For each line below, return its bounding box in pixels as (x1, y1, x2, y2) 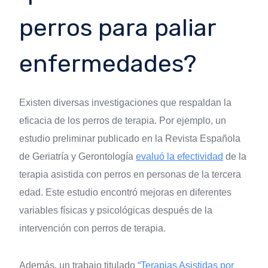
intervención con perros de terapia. (19, 223, 166, 234)
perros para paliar (19, 14, 216, 42)
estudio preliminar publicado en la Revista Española (19, 133, 240, 144)
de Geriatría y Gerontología (19, 151, 136, 162)
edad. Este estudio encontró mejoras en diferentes (19, 187, 232, 198)
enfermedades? (19, 50, 196, 78)
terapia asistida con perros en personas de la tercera (19, 169, 241, 180)
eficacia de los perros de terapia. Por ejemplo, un (19, 115, 226, 126)
